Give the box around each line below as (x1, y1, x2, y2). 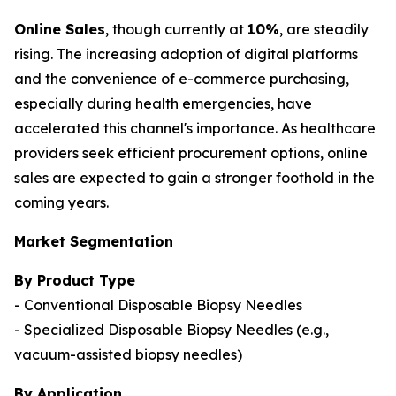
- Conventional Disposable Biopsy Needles (14, 296, 302, 314)
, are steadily (279, 20, 369, 38)
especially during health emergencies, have (14, 95, 312, 112)
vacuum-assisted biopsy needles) (14, 346, 242, 363)
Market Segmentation (14, 232, 173, 250)
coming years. (14, 194, 109, 211)
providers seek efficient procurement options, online (14, 144, 368, 162)
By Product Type (14, 271, 135, 289)
